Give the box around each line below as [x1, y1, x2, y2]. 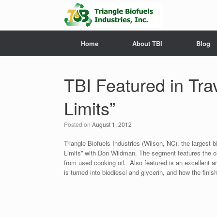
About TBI [132, 39, 162, 48]
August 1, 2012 [92, 120, 132, 128]
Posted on [68, 120, 92, 128]
